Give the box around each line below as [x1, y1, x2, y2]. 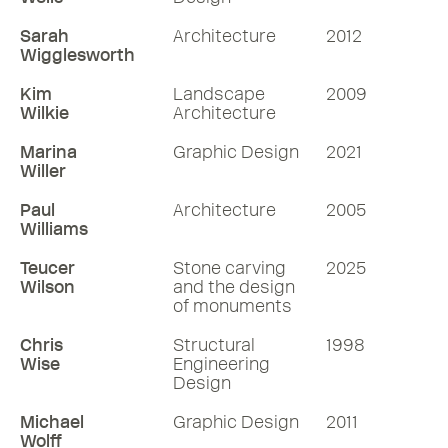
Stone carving [173, 257, 286, 279]
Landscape [173, 83, 265, 105]
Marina [20, 141, 77, 163]
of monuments [173, 295, 292, 317]
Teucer [20, 257, 75, 279]
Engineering [173, 353, 270, 375]
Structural [173, 334, 255, 356]
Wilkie [20, 102, 69, 124]
